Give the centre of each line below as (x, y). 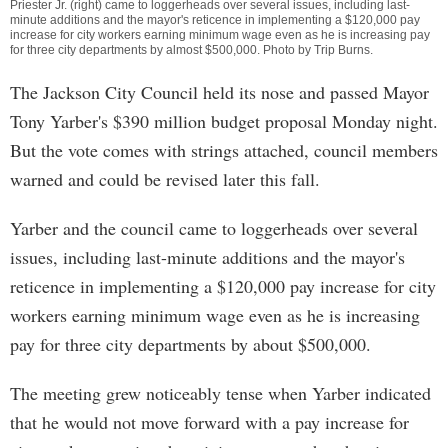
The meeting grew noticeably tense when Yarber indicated (220, 393)
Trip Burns (342, 50)
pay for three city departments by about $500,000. (190, 344)
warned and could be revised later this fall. (165, 179)
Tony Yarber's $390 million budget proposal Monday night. (224, 121)
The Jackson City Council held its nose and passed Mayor (219, 92)
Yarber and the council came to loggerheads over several (214, 228)
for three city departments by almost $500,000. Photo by (162, 50)
